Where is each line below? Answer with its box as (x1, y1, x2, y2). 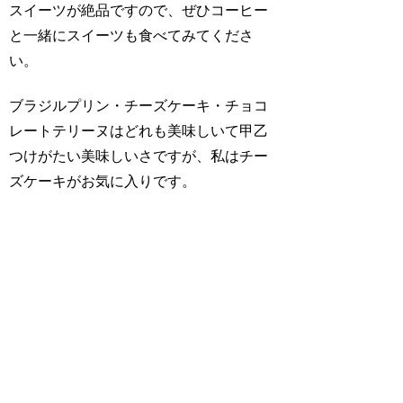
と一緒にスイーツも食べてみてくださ (9, 27, 255, 43)
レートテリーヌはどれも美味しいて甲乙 (9, 123, 269, 139)
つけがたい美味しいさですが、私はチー (9, 148, 269, 165)
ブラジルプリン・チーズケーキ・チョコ (9, 98, 269, 114)
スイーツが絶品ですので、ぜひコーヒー (9, 2, 269, 18)
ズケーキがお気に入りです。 (9, 174, 197, 190)
